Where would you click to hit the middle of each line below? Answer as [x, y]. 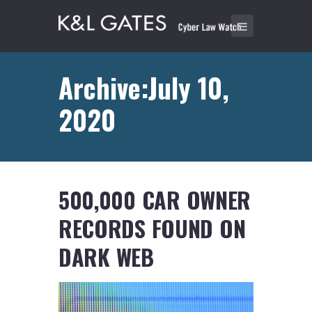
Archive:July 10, [144, 87]
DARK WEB [106, 257]
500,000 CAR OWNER [155, 200]
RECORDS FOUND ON [152, 228]
